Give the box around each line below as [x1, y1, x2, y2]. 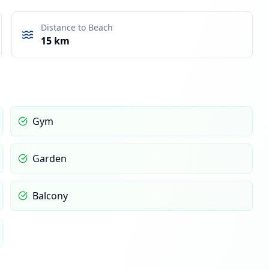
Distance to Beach [40, 21, 113, 33]
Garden [32, 151, 67, 165]
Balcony [32, 189, 68, 202]
